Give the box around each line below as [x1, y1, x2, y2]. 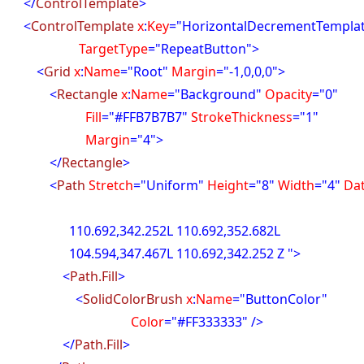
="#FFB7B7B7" [102, 108, 188, 126]
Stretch [85, 176, 134, 194]
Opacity [262, 85, 313, 103]
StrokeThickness [188, 108, 293, 126]
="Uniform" [133, 176, 205, 194]
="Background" [167, 85, 262, 103]
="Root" [120, 63, 169, 80]
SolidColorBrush [83, 290, 184, 308]
